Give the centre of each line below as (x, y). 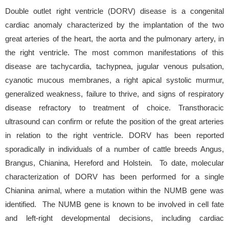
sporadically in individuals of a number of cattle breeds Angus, (114, 149)
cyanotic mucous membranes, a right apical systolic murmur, (114, 80)
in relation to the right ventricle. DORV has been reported (114, 135)
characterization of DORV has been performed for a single (114, 176)
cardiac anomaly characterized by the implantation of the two (114, 25)
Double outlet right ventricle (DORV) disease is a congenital (114, 11)
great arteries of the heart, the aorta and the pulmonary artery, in (114, 38)
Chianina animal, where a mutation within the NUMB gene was (114, 190)
